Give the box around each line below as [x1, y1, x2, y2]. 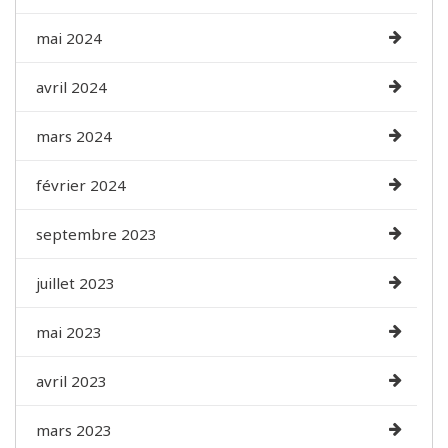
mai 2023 [36, 321, 102, 342]
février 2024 [36, 174, 126, 195]
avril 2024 [36, 76, 107, 97]
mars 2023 [36, 419, 112, 440]
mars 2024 [36, 125, 112, 146]
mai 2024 [36, 27, 102, 48]
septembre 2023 [36, 223, 157, 244]
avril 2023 [36, 370, 107, 391]
